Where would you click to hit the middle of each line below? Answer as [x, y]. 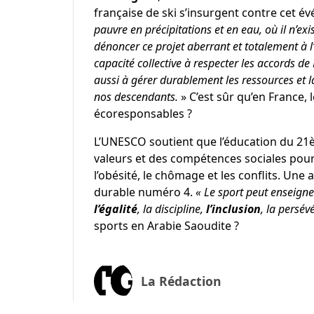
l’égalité [115, 209]
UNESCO [123, 141]
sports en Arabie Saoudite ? [166, 225]
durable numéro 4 [142, 192]
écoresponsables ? [143, 113]
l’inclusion [233, 209]
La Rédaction [181, 281]
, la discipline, [171, 209]
